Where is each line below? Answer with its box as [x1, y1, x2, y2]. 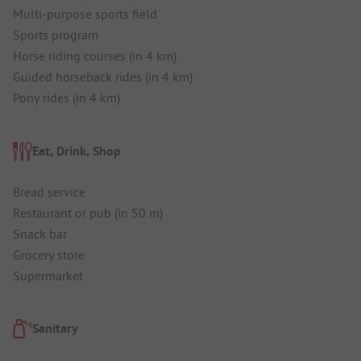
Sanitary [32, 320, 78, 338]
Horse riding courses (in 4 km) [13, 48, 176, 64]
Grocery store [13, 246, 85, 263]
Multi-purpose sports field [13, 6, 157, 23]
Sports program [13, 27, 98, 44]
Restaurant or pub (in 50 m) [13, 204, 163, 221]
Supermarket [13, 267, 83, 284]
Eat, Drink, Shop [32, 142, 121, 160]
